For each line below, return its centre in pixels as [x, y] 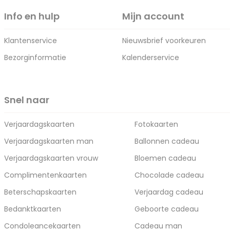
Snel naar [27, 100]
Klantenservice [31, 41]
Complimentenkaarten [45, 175]
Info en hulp [32, 16]
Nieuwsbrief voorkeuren [164, 41]
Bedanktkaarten [33, 209]
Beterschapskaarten [40, 192]
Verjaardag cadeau [169, 192]
